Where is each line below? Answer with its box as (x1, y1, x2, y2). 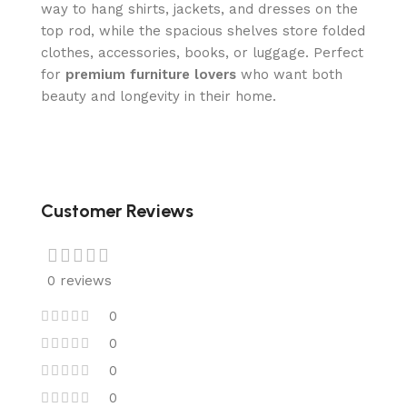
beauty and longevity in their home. (41, 88, 276, 104)
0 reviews (46, 273, 112, 289)
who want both (236, 66, 342, 83)
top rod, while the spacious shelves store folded (41, 23, 365, 39)
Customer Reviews (41, 200, 194, 222)
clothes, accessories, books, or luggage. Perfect (41, 45, 363, 61)
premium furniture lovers (65, 66, 236, 83)
